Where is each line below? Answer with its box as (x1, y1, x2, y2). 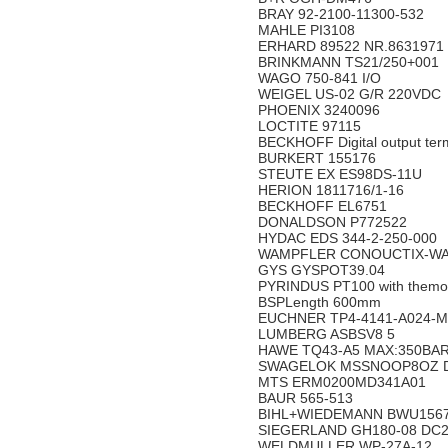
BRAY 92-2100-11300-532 (258, 6, 428, 22)
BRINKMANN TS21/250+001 (258, 54, 443, 70)
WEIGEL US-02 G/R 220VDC (258, 86, 445, 102)
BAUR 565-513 (258, 390, 357, 406)
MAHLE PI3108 (258, 22, 359, 38)
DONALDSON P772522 (258, 214, 411, 230)
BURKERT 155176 (258, 150, 380, 166)
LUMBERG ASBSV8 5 (258, 326, 399, 342)
